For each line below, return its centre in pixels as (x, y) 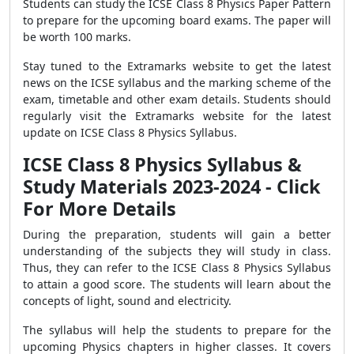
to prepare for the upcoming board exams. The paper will (177, 20)
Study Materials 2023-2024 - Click (172, 186)
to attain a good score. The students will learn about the (177, 284)
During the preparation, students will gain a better (177, 234)
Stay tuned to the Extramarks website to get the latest (177, 66)
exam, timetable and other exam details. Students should (177, 99)
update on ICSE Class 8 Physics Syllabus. (132, 132)
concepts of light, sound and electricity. (127, 301)
